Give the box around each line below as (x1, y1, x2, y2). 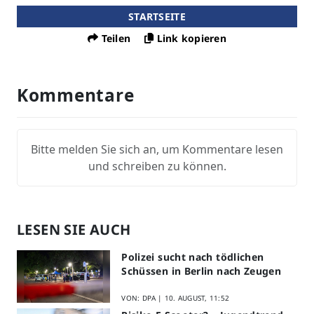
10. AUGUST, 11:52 (164, 292, 230, 303)
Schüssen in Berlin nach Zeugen (121, 264, 282, 278)
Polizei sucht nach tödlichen (121, 250, 264, 264)
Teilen (101, 32, 131, 46)
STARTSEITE (128, 10, 186, 24)
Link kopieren (156, 32, 226, 46)
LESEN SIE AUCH (17, 219, 131, 239)
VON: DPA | (121, 292, 165, 303)
